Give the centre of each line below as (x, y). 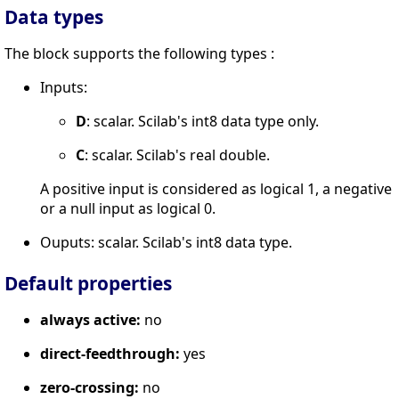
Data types (54, 17)
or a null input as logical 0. (128, 209)
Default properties (88, 284)
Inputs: (64, 88)
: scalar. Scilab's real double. (177, 155)
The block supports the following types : (139, 54)
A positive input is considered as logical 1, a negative (216, 189)
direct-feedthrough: (110, 354)
